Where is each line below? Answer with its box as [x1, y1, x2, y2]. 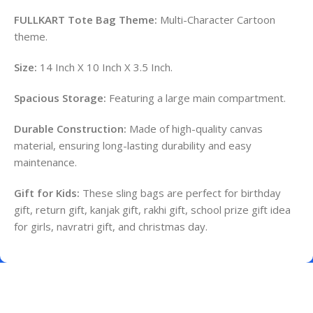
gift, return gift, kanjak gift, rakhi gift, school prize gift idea [14, 203, 291, 217]
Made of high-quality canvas [126, 122, 263, 136]
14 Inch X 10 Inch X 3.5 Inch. [37, 60, 173, 75]
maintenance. [14, 155, 77, 170]
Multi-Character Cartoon [157, 13, 275, 27]
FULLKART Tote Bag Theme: [14, 13, 157, 27]
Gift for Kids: [14, 186, 80, 201]
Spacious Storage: [14, 91, 106, 105]
